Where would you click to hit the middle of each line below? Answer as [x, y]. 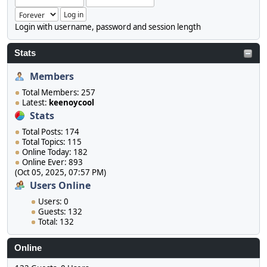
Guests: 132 [60, 212]
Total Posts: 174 [51, 132]
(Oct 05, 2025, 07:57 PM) [60, 173]
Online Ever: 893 [52, 162]
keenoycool [72, 103]
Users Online [60, 186]
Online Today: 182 [55, 152]
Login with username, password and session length [108, 27]
